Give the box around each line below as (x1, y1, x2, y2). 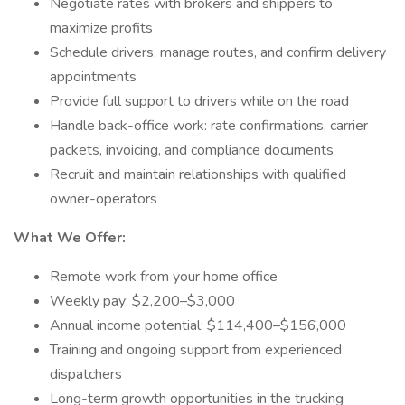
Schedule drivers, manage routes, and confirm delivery (50, 42, 386, 62)
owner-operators (50, 189, 157, 209)
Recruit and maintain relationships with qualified (50, 165, 346, 184)
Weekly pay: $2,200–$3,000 (50, 291, 235, 311)
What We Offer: (14, 228, 126, 248)
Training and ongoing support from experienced (50, 340, 342, 360)
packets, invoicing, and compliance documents (50, 140, 334, 160)
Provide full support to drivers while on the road (50, 91, 349, 111)
